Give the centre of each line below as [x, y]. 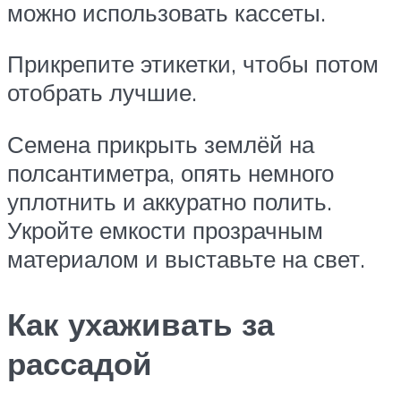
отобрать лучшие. [102, 93]
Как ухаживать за [141, 324]
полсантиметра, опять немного [171, 172]
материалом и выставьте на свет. [186, 258]
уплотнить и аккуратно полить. [170, 201]
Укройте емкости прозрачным [165, 230]
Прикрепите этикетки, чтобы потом [193, 64]
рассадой [80, 364]
